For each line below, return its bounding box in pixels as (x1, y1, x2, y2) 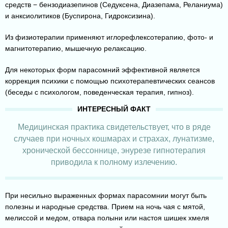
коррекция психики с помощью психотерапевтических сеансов (5, 77, 215, 85)
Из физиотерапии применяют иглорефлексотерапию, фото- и (5, 33, 213, 42)
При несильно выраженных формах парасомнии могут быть (5, 191, 207, 200)
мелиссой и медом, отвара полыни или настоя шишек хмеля (5, 214, 209, 222)
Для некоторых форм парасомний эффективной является (5, 66, 200, 74)
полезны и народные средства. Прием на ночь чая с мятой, (5, 203, 205, 211)
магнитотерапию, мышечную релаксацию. (5, 44, 147, 53)
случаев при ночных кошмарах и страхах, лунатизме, (14, 134, 214, 144)
